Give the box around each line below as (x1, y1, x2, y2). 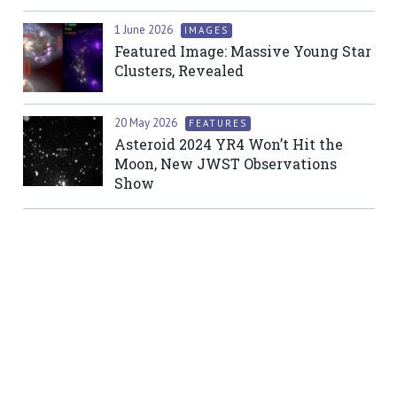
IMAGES (184, 23, 229, 36)
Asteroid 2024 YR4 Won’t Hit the (114, 134, 343, 153)
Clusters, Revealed (114, 60, 244, 80)
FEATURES (189, 116, 247, 129)
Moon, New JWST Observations (114, 153, 337, 173)
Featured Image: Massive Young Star (114, 41, 371, 60)
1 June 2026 (114, 21, 175, 37)
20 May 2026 (114, 114, 180, 130)
